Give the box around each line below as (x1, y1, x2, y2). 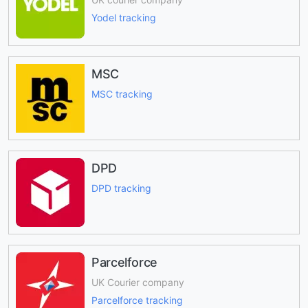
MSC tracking (91, 87, 153, 100)
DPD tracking (91, 181, 151, 194)
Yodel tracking (91, 12, 156, 24)
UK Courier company (91, 276, 184, 288)
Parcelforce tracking (91, 294, 183, 307)
